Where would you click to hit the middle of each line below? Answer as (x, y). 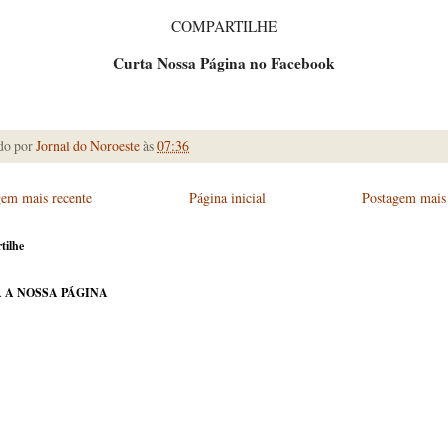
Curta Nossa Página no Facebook (224, 62)
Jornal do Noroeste (88, 145)
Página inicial (227, 197)
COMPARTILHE (224, 26)
